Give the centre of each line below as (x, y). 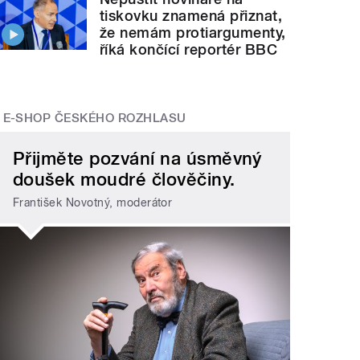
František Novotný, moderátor (93, 202)
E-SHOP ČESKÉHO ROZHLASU (94, 118)
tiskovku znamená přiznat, (191, 15)
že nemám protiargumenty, (193, 32)
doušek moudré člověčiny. (124, 179)
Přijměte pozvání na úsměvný (137, 158)
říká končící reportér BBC (189, 49)
